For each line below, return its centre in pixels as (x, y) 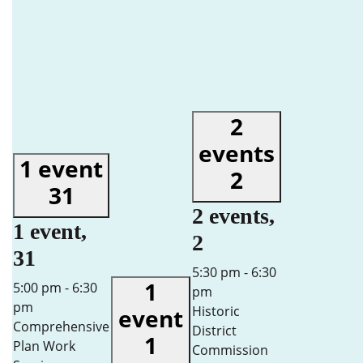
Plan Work (44, 346)
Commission (230, 350)
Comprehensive (61, 327)
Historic (216, 311)
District (214, 331)
